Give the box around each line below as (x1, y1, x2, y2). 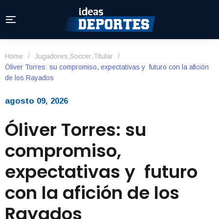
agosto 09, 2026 (5, 96, 68, 106)
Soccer (70, 52, 91, 60)
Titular (93, 52, 113, 60)
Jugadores (35, 52, 68, 60)
